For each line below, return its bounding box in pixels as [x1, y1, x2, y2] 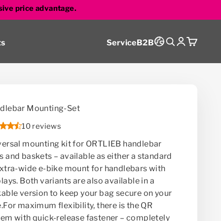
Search [164, 37, 191, 46]
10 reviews [22, 121, 62, 131]
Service [106, 37, 137, 47]
